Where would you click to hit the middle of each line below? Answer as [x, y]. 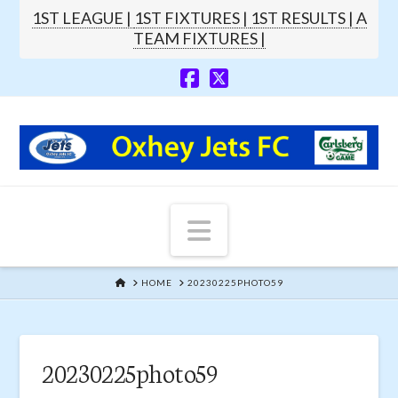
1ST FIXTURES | [192, 17]
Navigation [274, 229]
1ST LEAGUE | [83, 17]
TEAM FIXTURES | [199, 38]
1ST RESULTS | [303, 17]
